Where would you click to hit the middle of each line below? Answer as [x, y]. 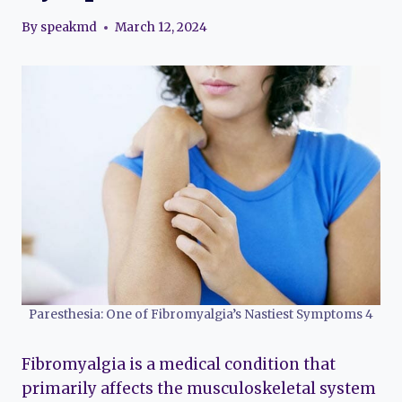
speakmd [69, 28]
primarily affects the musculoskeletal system [199, 388]
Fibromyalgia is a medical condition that [179, 364]
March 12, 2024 [162, 28]
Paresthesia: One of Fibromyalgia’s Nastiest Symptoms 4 [201, 314]
